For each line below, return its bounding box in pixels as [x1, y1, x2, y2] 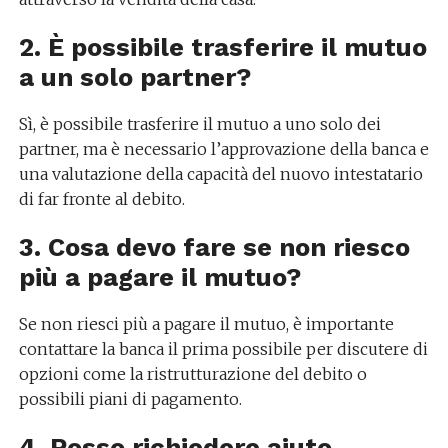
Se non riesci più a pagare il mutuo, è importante [18, 314, 394, 334]
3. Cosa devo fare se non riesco [18, 232, 410, 262]
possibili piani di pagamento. [18, 389, 242, 409]
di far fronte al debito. [18, 189, 185, 209]
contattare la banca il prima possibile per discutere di [18, 339, 428, 359]
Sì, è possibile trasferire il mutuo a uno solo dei [18, 114, 381, 134]
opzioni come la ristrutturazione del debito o [18, 364, 367, 384]
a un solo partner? [18, 62, 251, 92]
